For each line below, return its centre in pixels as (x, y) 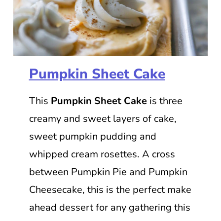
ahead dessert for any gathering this (110, 207)
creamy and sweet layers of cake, (103, 118)
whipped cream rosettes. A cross (102, 154)
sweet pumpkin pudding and (92, 136)
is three (165, 101)
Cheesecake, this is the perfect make (110, 189)
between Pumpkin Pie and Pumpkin (108, 172)
